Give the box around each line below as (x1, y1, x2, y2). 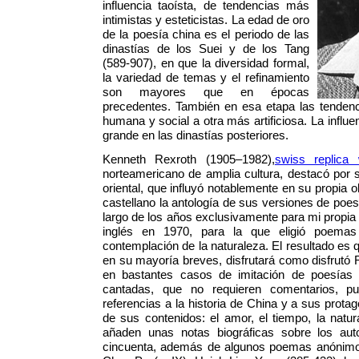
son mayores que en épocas (103, 85, 309, 99)
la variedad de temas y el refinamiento (103, 71, 309, 85)
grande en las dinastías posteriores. (103, 128, 288, 143)
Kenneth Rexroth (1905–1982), (103, 152, 275, 167)
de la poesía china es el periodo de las (103, 27, 309, 42)
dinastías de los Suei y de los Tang (103, 42, 309, 56)
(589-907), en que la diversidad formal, (103, 56, 309, 71)
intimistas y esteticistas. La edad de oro (103, 13, 309, 27)
